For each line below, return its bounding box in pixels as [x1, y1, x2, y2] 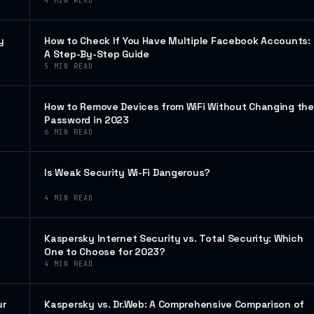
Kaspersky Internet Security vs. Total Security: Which [44, 232, 303, 245]
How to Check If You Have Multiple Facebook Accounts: [44, 34, 310, 47]
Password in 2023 [44, 114, 129, 126]
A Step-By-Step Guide [44, 48, 149, 60]
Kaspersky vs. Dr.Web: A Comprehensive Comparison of [44, 298, 305, 310]
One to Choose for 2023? [44, 245, 165, 258]
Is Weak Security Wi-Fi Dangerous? [44, 166, 211, 179]
